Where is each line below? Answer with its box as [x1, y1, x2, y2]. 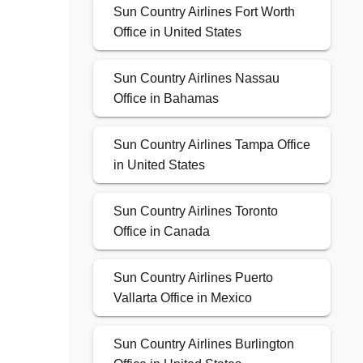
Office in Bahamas [113, 92, 219, 106]
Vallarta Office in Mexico [113, 291, 252, 305]
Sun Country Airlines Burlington [113, 337, 294, 352]
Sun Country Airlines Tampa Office [113, 138, 310, 152]
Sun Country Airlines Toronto [113, 204, 278, 219]
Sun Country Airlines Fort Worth [113, 5, 295, 19]
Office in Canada [113, 224, 210, 239]
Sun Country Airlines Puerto [113, 271, 273, 285]
